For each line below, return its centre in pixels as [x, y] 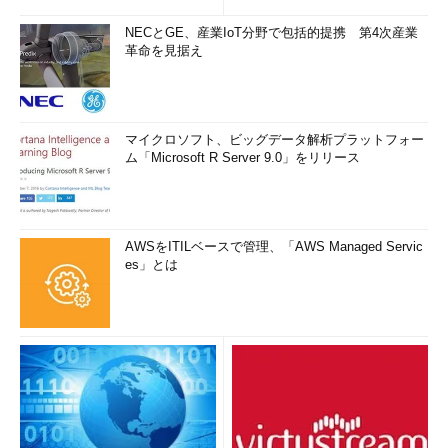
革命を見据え [164, 50]
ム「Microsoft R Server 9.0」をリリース [242, 157]
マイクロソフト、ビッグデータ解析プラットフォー [274, 139]
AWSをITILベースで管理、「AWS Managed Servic [274, 246]
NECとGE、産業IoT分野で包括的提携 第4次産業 [271, 32]
